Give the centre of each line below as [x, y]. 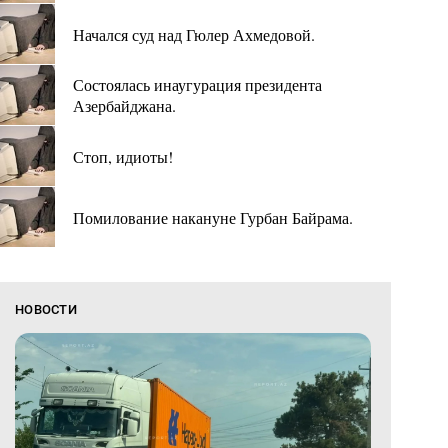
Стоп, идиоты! [123, 156]
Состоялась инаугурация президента [197, 84]
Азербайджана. [124, 105]
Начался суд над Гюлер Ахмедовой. [194, 34]
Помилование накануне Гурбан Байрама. [213, 217]
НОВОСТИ [46, 309]
